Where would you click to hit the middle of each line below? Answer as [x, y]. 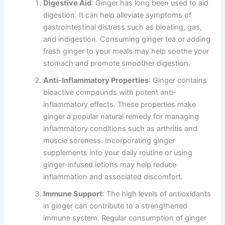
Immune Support [73, 194]
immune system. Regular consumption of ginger [125, 218]
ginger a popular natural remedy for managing [121, 117]
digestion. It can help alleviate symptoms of [118, 15]
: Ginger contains [178, 81]
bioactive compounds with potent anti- [110, 93]
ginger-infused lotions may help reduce [110, 165]
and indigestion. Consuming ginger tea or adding [127, 39]
